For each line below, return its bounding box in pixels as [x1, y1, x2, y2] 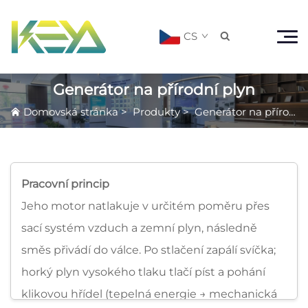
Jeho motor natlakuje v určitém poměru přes [21, 199, 269, 212]
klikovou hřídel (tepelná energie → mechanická [21, 287, 277, 300]
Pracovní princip [21, 177, 109, 190]
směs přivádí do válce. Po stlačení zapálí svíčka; [21, 243, 276, 256]
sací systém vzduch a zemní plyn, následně [21, 221, 257, 234]
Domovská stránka [23, 104, 118, 118]
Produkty [133, 104, 180, 118]
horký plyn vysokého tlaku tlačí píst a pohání [21, 265, 265, 278]
